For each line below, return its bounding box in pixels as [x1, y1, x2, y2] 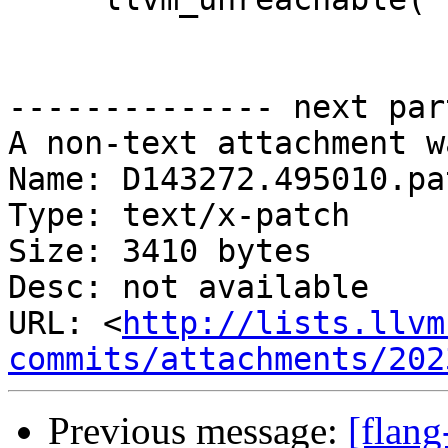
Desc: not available [8, 269, 369, 306]
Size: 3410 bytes [8, 233, 312, 270]
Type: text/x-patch [8, 197, 350, 234]
